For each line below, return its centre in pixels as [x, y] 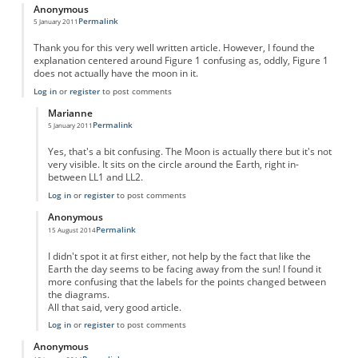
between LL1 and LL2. [95, 177]
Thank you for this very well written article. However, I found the [174, 48]
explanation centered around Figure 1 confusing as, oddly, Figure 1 [181, 61]
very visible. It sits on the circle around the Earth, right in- [173, 165]
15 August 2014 [72, 229]
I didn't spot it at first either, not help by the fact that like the [179, 256]
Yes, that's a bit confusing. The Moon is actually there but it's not [189, 152]
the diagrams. [78, 294]
